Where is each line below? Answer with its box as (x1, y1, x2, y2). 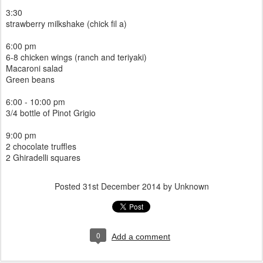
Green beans (6, 73, 55, 85)
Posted (54, 180, 83, 192)
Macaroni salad (6, 62, 63, 74)
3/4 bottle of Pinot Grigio (6, 107, 96, 119)
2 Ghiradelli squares (6, 151, 80, 163)
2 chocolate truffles (6, 140, 76, 152)
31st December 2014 (82, 180, 161, 192)
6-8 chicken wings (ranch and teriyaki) (6, 51, 147, 63)
